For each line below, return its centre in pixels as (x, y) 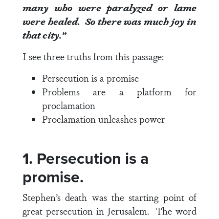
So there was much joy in (141, 21)
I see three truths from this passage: (93, 56)
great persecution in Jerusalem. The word (109, 211)
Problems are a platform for (119, 91)
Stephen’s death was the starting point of (109, 197)
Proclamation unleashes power (104, 119)
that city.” (44, 35)
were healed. (53, 21)
